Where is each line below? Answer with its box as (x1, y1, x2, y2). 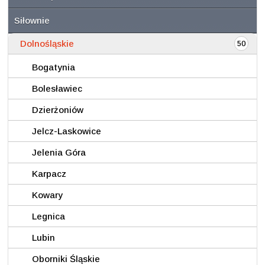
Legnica (32, 211, 65, 221)
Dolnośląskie (20, 38, 74, 49)
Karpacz (32, 169, 66, 179)
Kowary (32, 190, 63, 200)
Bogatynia (32, 62, 75, 72)
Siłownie (14, 15, 50, 25)
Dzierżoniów (32, 105, 83, 115)
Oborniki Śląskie (32, 254, 100, 264)
